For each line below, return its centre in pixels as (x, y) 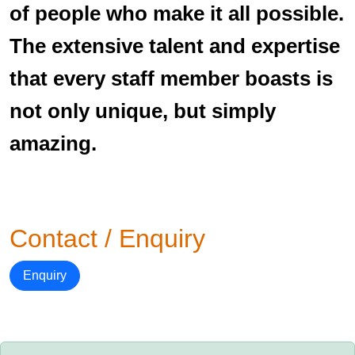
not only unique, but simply (143, 111)
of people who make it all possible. (177, 13)
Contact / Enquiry (107, 239)
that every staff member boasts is (171, 78)
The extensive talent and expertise (175, 46)
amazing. (53, 143)
